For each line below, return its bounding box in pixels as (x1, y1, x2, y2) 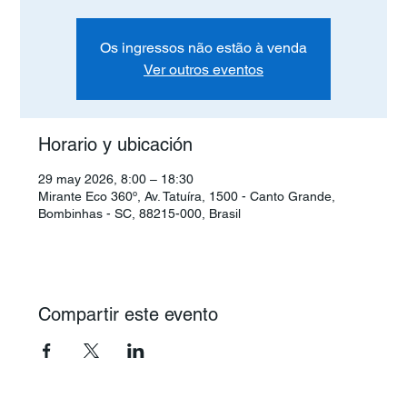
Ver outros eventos (144, 61, 263, 78)
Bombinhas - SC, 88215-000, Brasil (38, 206, 242, 221)
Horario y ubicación (38, 134, 194, 155)
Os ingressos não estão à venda (100, 39, 307, 56)
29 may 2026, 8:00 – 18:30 (38, 172, 194, 186)
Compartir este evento (38, 303, 219, 325)
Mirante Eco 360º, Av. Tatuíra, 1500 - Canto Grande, (38, 189, 336, 203)
